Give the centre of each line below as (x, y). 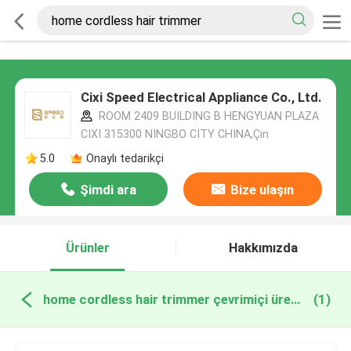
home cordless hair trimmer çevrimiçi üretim (295, 299)
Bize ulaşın (262, 190)
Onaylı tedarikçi (125, 158)
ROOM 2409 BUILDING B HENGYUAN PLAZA (207, 116)
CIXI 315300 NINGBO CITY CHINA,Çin (174, 134)
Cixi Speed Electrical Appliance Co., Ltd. (201, 98)
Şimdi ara (108, 190)
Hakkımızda (264, 248)
